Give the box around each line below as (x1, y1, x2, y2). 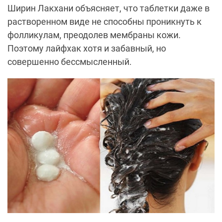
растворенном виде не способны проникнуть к (7, 16, 202, 27)
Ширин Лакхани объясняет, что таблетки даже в (7, 2, 210, 13)
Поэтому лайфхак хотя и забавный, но (7, 43, 166, 54)
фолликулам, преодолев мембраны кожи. (7, 29, 181, 40)
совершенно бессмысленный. (7, 56, 132, 67)
